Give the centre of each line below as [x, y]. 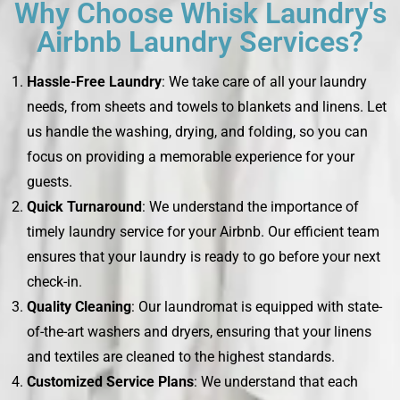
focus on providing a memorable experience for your [191, 156]
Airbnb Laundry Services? [200, 42]
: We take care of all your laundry [264, 81]
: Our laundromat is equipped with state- [257, 306]
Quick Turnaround [84, 206]
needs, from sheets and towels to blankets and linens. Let [207, 106]
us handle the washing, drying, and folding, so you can [197, 131]
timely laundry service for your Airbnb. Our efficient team [203, 231]
